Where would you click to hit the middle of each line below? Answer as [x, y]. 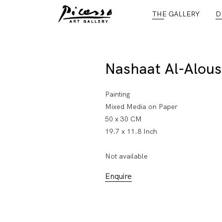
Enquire [118, 176]
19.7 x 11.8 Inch [131, 132]
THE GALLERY [176, 14]
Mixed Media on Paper [141, 107]
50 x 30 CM [123, 119]
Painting [118, 94]
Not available [126, 156]
